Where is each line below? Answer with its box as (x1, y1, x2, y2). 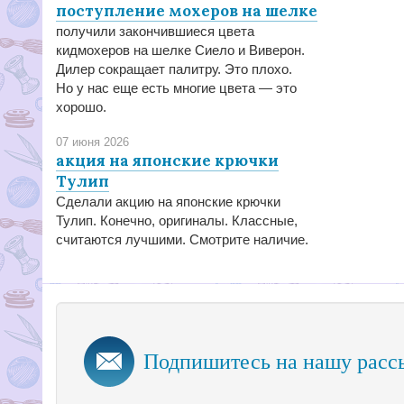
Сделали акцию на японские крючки (56, 194, 280, 209)
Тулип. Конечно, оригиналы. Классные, (56, 213, 298, 228)
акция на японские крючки (56, 151, 279, 170)
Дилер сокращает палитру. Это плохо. (56, 61, 292, 77)
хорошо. (56, 99, 106, 115)
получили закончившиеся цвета (56, 23, 254, 39)
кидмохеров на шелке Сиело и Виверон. (56, 42, 305, 58)
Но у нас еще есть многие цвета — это (56, 80, 297, 96)
